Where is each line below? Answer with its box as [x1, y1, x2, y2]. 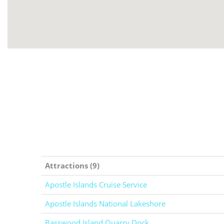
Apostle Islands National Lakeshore [45, 198, 165, 208]
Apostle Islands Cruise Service [45, 179, 147, 189]
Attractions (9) [45, 160, 99, 170]
